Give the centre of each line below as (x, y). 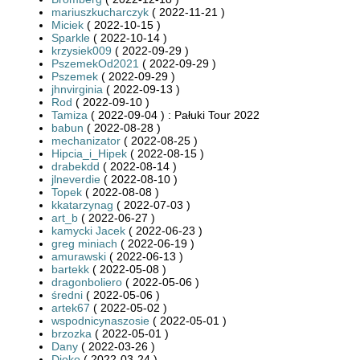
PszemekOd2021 (95, 63)
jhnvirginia (77, 89)
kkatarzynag (82, 205)
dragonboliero (87, 282)
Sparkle (71, 37)
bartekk (70, 269)
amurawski (79, 256)
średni (67, 295)
